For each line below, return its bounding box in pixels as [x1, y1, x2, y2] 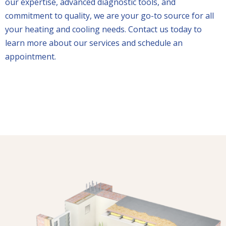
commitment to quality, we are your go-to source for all [5, 10, 214, 22]
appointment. [5, 51, 56, 63]
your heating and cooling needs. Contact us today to [5, 24, 202, 35]
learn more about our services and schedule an [5, 37, 183, 49]
